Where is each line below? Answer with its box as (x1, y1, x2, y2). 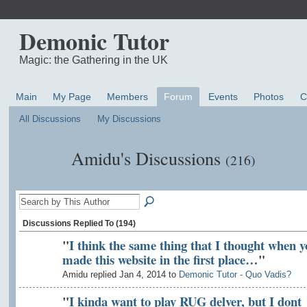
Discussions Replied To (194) (22, 218, 136, 228)
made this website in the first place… (62, 249, 258, 269)
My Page (52, 91, 91, 103)
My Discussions (97, 114, 162, 125)
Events (208, 91, 238, 103)
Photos (254, 91, 284, 103)
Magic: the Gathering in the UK (19, 54, 168, 66)
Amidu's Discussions (71, 145, 225, 170)
